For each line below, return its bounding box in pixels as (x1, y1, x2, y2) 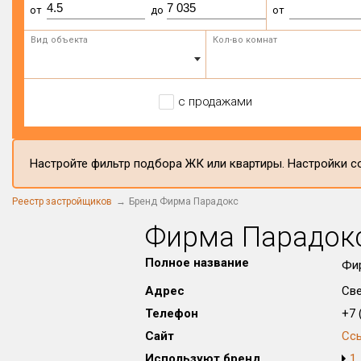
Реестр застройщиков (12, 196, 112, 207)
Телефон (145, 306, 198, 321)
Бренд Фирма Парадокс (129, 196, 239, 207)
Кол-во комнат (212, 35, 277, 45)
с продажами (177, 94, 252, 109)
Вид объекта (31, 35, 88, 45)
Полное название (145, 255, 249, 270)
